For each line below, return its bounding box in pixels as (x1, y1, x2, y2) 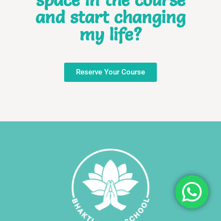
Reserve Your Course (76, 68, 145, 77)
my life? (79, 24, 142, 45)
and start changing (36, 6, 185, 28)
